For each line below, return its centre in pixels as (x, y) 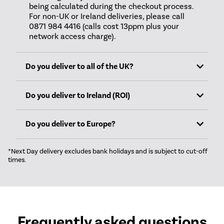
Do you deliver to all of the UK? (80, 66)
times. (17, 159)
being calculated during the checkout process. (111, 6)
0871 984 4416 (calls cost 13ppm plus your (104, 26)
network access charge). (72, 36)
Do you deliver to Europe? (71, 124)
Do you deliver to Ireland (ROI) (78, 95)
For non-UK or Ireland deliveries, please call (106, 16)
